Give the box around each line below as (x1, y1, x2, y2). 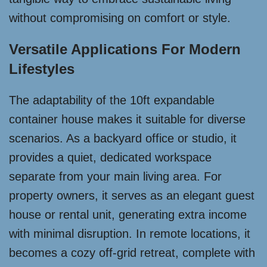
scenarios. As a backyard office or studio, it (9, 132, 237, 145)
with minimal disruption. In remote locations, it (9, 227, 250, 241)
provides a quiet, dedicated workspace (9, 151, 212, 164)
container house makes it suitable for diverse (9, 113, 246, 126)
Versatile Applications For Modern (9, 41, 241, 58)
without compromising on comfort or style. (9, 11, 231, 25)
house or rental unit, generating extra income (9, 208, 247, 222)
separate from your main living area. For (9, 170, 222, 184)
